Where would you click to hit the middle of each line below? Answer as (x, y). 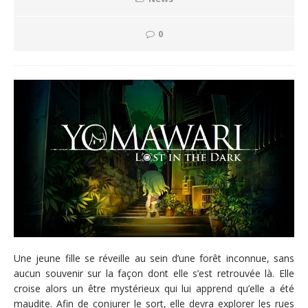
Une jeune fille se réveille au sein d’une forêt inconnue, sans (154, 258)
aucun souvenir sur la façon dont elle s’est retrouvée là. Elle (154, 273)
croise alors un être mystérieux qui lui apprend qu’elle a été (154, 288)
